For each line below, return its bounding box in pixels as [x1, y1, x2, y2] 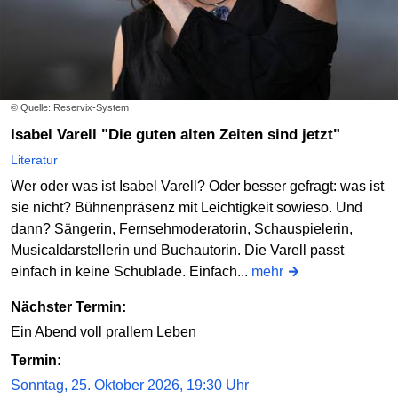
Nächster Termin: [11, 299, 126, 315]
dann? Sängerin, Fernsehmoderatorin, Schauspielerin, [11, 221, 353, 237]
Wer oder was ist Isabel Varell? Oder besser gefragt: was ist [11, 179, 384, 195]
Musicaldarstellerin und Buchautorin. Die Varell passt [11, 243, 344, 259]
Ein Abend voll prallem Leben [11, 324, 196, 340]
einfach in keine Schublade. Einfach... [11, 264, 251, 280]
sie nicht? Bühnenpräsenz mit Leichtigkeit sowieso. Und [11, 200, 362, 216]
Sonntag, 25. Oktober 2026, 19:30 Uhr [11, 378, 249, 394]
